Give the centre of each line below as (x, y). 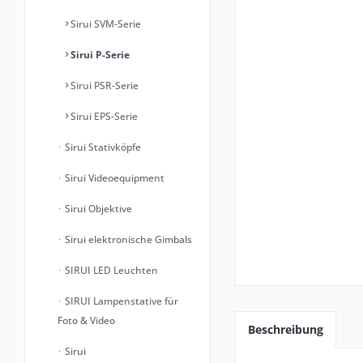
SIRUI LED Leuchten (110, 270)
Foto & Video (86, 320)
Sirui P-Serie (99, 55)
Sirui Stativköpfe (102, 147)
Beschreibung (286, 329)
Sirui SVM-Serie (105, 24)
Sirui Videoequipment (113, 178)
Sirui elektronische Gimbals (127, 239)
